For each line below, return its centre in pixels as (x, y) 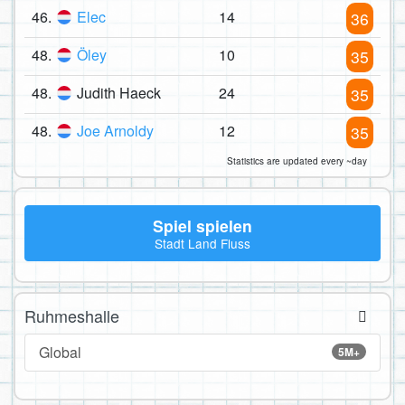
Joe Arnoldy (115, 131)
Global (60, 352)
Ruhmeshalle (72, 315)
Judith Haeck (119, 93)
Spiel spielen (202, 225)
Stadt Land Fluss (202, 244)
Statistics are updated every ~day (297, 161)
